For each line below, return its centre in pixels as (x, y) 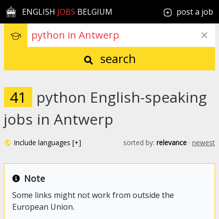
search (116, 58)
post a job (195, 12)
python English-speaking (121, 97)
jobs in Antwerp (59, 119)
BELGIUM (94, 12)
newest (204, 142)
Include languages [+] (47, 142)
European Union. (43, 207)
